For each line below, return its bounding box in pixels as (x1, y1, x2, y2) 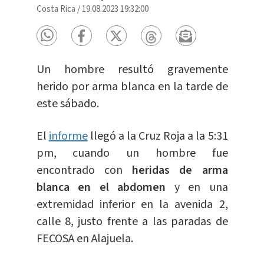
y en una (174, 179, 228, 196)
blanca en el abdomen (36, 179, 174, 196)
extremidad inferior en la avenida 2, (36, 196, 228, 213)
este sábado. (36, 95, 101, 113)
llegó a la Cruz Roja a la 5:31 (87, 128, 228, 145)
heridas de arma (132, 162, 228, 179)
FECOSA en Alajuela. (36, 230, 136, 247)
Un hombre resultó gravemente (36, 61, 228, 78)
